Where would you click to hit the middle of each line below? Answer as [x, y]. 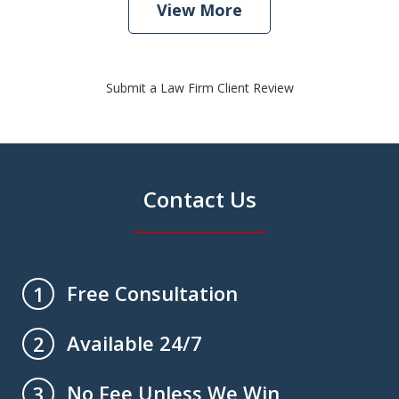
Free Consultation [153, 293]
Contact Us [199, 199]
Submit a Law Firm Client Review [199, 88]
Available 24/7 [135, 343]
